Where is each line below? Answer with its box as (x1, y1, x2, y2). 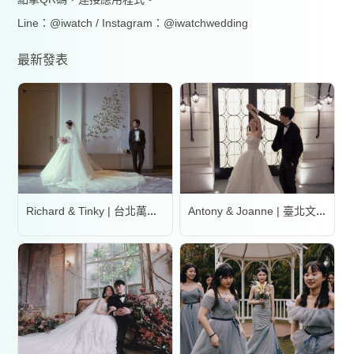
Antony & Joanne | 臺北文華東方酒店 (315, 206, 326, 218)
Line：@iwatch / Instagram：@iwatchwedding (17, 17, 249, 30)
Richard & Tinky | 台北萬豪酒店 (147, 206, 157, 218)
